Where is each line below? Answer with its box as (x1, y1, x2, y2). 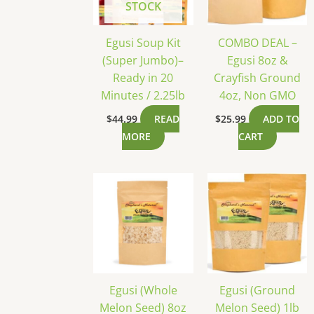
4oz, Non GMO (219, 87, 296, 103)
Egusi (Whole (109, 282, 177, 299)
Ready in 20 (113, 69, 174, 86)
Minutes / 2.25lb (101, 87, 186, 103)
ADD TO (263, 111, 300, 125)
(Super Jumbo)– (102, 52, 184, 68)
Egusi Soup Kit (105, 34, 181, 50)
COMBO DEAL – (217, 34, 297, 50)
